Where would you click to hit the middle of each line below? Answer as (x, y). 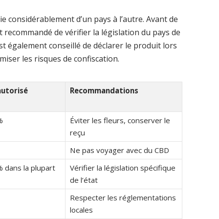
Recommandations (104, 90)
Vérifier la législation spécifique (122, 167)
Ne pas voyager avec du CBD (119, 150)
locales (81, 209)
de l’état (84, 180)
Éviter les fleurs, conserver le (120, 120)
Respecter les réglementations (123, 197)
